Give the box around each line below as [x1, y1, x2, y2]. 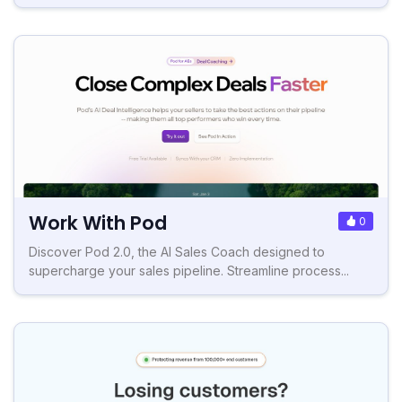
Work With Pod [29, 209, 167, 236]
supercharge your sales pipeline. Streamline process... [29, 262, 349, 278]
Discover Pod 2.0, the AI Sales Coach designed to [29, 243, 325, 259]
